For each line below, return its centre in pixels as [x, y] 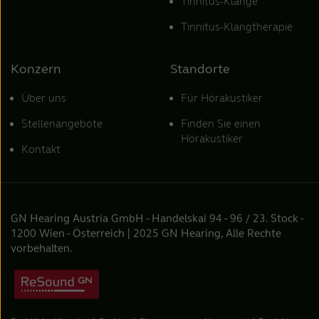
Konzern [36, 69]
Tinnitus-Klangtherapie [237, 27]
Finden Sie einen [221, 124]
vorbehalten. [42, 248]
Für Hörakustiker [222, 98]
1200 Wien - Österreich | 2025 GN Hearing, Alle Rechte [146, 233]
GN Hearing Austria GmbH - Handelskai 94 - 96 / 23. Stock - [157, 218]
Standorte [200, 69]
